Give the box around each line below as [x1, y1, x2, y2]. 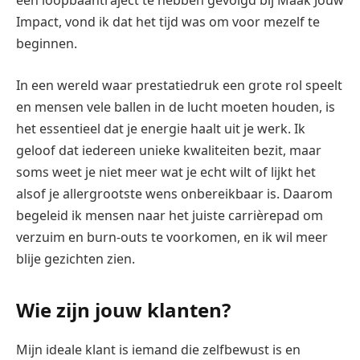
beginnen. [16, 35, 77, 53]
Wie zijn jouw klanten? [16, 297, 231, 324]
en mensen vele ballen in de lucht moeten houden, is [16, 97, 335, 116]
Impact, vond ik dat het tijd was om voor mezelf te [16, 13, 320, 31]
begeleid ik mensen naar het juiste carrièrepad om [16, 206, 323, 224]
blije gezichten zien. [16, 249, 135, 268]
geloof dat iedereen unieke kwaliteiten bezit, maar [16, 141, 321, 159]
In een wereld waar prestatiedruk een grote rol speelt [16, 76, 342, 94]
